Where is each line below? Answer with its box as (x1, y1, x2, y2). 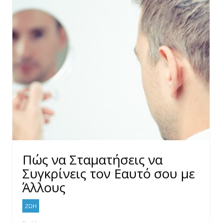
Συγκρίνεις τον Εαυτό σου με (22, 165, 195, 182)
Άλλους (22, 178, 65, 196)
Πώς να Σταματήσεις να (22, 151, 163, 168)
